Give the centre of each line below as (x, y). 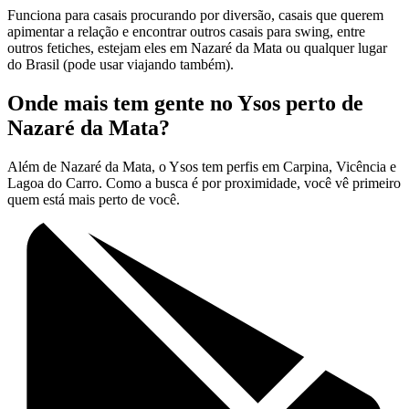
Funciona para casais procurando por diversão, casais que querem (195, 16)
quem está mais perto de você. (94, 200)
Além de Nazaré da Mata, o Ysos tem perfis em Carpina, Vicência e (202, 167)
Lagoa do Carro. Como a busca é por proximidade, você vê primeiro (204, 184)
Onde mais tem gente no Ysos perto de (185, 104)
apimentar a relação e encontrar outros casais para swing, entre (186, 32)
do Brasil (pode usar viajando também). (121, 65)
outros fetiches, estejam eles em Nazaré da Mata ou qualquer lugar (197, 48)
